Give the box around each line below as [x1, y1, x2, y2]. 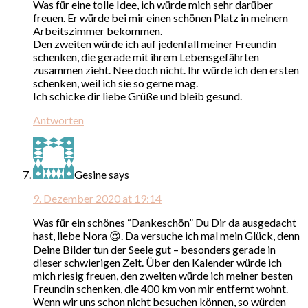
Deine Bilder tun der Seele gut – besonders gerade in [33, 242, 276, 256]
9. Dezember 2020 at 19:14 [33, 191, 162, 205]
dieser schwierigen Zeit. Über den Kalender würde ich [33, 255, 282, 269]
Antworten [33, 113, 84, 126]
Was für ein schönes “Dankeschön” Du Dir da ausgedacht [33, 215, 296, 229]
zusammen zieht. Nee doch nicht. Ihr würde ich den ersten [33, 63, 299, 76]
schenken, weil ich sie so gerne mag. [33, 76, 198, 89]
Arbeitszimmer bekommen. [33, 23, 162, 37]
